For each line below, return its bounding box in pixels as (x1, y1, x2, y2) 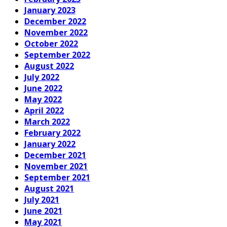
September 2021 (24, 171, 90, 183)
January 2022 (24, 138, 75, 149)
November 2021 (24, 160, 88, 172)
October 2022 (24, 37, 78, 49)
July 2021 (24, 194, 59, 205)
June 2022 (24, 82, 62, 94)
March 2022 (24, 116, 70, 127)
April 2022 (24, 104, 64, 116)
